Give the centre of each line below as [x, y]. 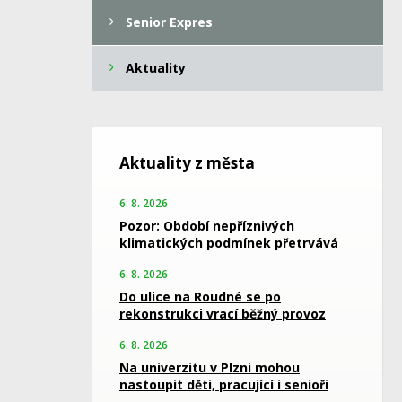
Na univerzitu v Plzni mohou [210, 367]
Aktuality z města [187, 163]
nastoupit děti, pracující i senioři [224, 385]
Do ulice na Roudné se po [200, 297]
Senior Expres [169, 22]
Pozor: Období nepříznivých [207, 226]
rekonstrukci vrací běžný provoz [223, 314]
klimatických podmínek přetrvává [229, 243]
